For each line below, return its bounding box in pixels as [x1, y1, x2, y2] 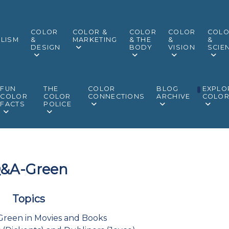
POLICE [43, 100, 72, 108]
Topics [12, 192, 45, 205]
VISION [168, 43, 195, 52]
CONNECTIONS [88, 92, 145, 100]
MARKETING [72, 36, 118, 44]
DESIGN [31, 43, 61, 52]
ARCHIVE [156, 92, 191, 100]
